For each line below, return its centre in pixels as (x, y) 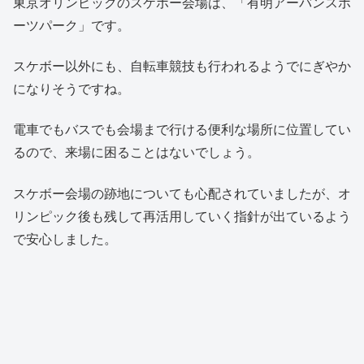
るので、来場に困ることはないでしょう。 (136, 152)
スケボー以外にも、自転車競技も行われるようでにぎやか (182, 65)
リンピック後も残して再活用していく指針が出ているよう (182, 215)
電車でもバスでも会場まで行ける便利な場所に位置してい (182, 129)
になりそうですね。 (71, 88)
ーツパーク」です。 (71, 24)
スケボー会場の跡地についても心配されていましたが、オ (182, 193)
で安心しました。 (65, 238)
